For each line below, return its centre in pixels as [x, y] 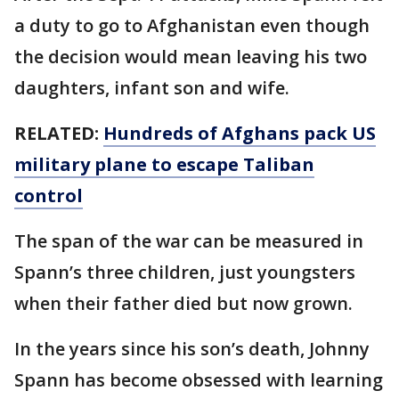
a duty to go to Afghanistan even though [192, 26]
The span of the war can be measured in [189, 241]
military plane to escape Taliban [164, 165]
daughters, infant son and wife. [152, 88]
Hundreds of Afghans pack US [240, 134]
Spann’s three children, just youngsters [185, 273]
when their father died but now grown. [183, 304]
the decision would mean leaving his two [191, 57]
